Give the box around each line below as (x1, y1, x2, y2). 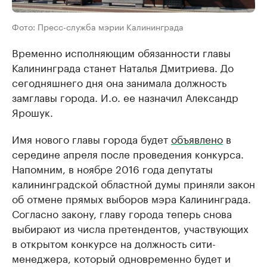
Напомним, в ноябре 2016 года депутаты (12, 160, 213, 176)
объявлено (171, 130, 223, 146)
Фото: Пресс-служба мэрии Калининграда (12, 19, 184, 33)
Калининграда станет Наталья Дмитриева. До (12, 58, 234, 74)
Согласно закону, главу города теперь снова (12, 204, 232, 221)
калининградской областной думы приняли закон (12, 175, 255, 191)
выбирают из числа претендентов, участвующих (12, 219, 249, 235)
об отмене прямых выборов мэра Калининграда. (12, 190, 251, 206)
